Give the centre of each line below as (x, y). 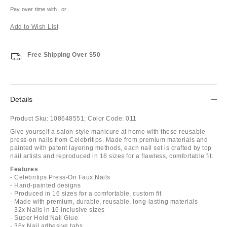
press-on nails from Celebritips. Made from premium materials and (109, 140)
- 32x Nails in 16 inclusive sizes (58, 210)
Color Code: (106, 118)
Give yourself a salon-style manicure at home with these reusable (108, 131)
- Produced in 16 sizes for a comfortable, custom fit (86, 193)
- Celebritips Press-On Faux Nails (60, 177)
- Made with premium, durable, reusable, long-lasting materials (104, 201)
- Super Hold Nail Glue (44, 218)
